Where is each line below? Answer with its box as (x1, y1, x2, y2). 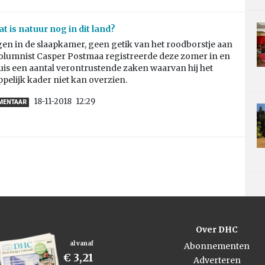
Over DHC (196, 224, 238, 235)
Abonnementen (184, 241, 250, 252)
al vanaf (69, 240, 93, 248)
